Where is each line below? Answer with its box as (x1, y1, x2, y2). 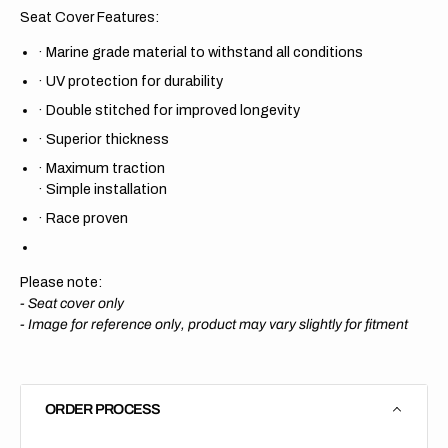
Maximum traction (46, 159, 165, 176)
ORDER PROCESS (45, 400, 161, 417)
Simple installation (46, 180, 167, 197)
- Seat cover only (20, 295, 124, 311)
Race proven (46, 209, 128, 226)
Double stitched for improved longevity (46, 101, 300, 118)
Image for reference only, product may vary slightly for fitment (28, 316, 408, 332)
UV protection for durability (46, 72, 223, 89)
